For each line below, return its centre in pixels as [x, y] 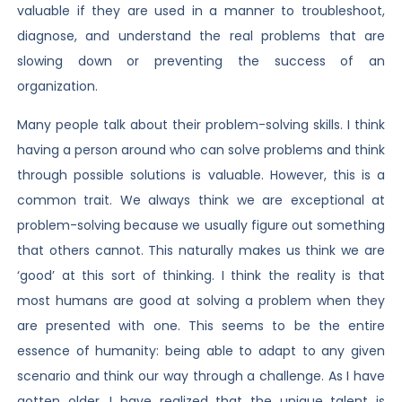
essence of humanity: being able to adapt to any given [201, 350]
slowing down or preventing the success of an [201, 61]
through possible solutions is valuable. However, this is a [201, 175]
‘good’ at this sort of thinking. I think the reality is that [201, 275]
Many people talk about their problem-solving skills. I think [201, 124]
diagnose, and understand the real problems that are [201, 36]
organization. [57, 87]
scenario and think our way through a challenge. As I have [201, 376]
